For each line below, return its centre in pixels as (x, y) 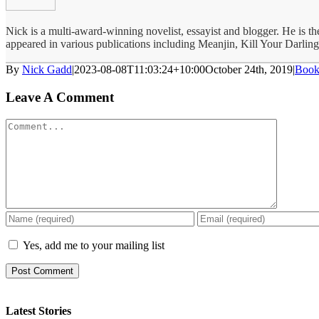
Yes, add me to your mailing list (92, 245)
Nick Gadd (47, 70)
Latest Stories (38, 310)
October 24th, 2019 (249, 70)
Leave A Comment (60, 97)
